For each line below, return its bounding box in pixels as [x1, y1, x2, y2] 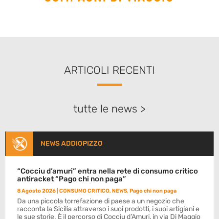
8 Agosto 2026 [17, 188, 56, 195]
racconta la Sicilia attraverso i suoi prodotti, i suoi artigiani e [17, 205, 200, 214]
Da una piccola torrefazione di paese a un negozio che [17, 197, 185, 206]
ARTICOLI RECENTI [64, 64, 155, 77]
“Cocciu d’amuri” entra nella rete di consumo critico [17, 167, 198, 176]
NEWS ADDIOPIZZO [40, 139, 103, 148]
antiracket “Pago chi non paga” [17, 175, 127, 184]
